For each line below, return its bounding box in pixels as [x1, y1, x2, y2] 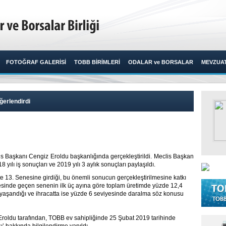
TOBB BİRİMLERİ [74, 59, 120, 65]
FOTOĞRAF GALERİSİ [6, 59, 66, 65]
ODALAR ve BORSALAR [128, 59, 193, 65]
